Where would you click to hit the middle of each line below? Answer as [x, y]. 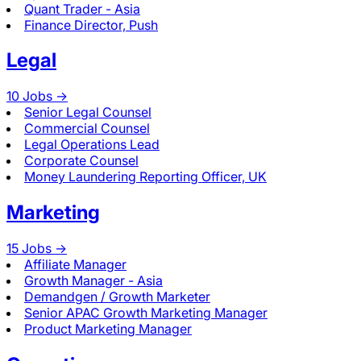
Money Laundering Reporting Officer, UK [145, 177]
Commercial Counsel [87, 129]
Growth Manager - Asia [93, 281]
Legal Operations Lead [92, 145]
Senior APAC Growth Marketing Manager [146, 313]
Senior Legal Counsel [88, 112]
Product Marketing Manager [108, 329]
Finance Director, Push [91, 25]
